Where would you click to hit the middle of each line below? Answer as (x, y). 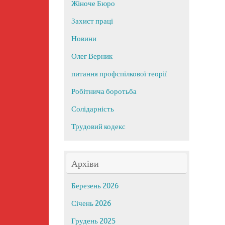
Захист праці (92, 22)
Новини (84, 39)
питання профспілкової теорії (119, 74)
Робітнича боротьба (104, 92)
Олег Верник (92, 57)
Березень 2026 (95, 186)
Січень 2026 (91, 204)
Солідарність (93, 109)
